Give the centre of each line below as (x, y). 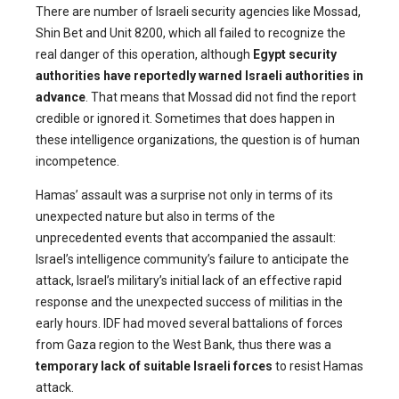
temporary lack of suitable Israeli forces (154, 366)
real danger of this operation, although (144, 55)
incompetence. (77, 162)
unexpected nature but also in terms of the (155, 217)
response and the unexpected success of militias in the (189, 302)
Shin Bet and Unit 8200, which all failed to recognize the (191, 33)
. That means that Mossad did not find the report (221, 98)
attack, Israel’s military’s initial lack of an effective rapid (189, 281)
